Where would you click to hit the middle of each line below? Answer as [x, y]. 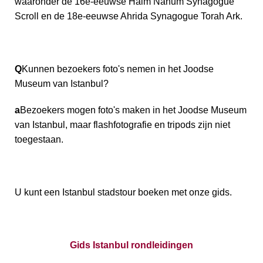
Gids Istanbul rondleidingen [131, 245]
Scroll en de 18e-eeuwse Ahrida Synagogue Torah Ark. [129, 16]
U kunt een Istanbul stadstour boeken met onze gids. [123, 192]
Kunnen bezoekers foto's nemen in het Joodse [118, 69]
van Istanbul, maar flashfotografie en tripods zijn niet [122, 124]
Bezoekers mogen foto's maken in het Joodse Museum [133, 110]
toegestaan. [39, 139]
